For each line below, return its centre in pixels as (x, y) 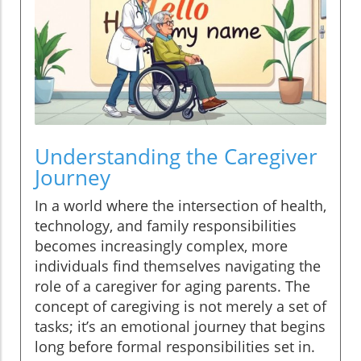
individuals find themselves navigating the (178, 266)
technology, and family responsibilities (166, 226)
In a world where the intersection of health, (180, 206)
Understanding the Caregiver (176, 157)
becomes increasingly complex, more (161, 246)
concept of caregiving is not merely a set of (180, 307)
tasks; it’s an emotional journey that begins (180, 327)
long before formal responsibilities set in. (175, 347)
